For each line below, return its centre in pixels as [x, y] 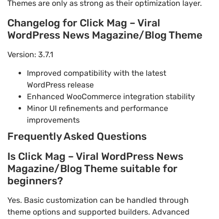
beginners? [35, 180]
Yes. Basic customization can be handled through [98, 200]
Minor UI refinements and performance [98, 108]
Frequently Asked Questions [77, 136]
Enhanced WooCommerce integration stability [111, 96]
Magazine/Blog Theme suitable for [92, 168]
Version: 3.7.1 [30, 54]
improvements [53, 120]
